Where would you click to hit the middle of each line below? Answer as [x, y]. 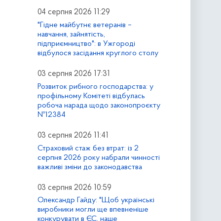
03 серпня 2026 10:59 [74, 188]
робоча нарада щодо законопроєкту [99, 105]
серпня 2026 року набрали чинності [98, 158]
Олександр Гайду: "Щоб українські [96, 201]
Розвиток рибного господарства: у [95, 87]
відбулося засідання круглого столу [98, 53]
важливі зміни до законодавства [90, 167]
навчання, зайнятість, [71, 34]
